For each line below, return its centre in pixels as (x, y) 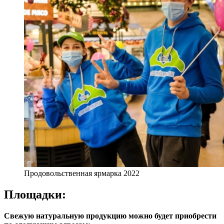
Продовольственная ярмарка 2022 (82, 173)
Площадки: (35, 195)
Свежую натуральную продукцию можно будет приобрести (110, 216)
